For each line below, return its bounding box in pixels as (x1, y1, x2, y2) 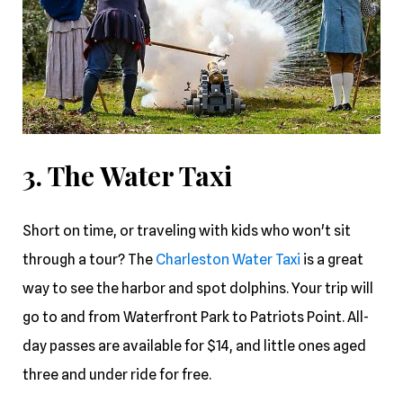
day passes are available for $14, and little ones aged (22, 336, 366, 354)
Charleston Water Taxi (156, 250, 303, 268)
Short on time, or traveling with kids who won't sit (22, 221, 351, 239)
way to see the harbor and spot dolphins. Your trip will (22, 279, 373, 297)
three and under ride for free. (22, 365, 211, 383)
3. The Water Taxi (22, 157, 232, 193)
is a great (303, 250, 363, 268)
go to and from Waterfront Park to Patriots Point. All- (22, 308, 369, 326)
